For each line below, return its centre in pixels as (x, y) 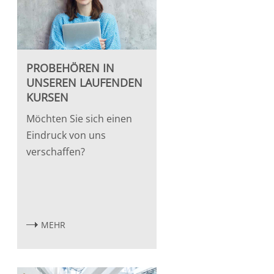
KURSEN (47, 97)
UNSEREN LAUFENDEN (84, 82)
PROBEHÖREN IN (70, 68)
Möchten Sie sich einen (79, 118)
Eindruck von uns (66, 135)
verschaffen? (55, 151)
